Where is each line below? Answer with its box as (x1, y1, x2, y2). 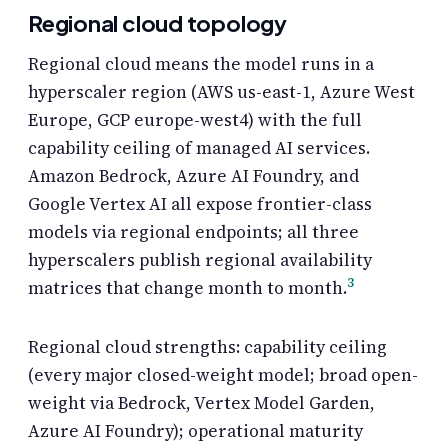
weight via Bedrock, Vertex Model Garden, (28, 390, 375, 415)
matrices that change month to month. (28, 275, 347, 300)
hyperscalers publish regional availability (28, 247, 372, 272)
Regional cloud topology (28, 9, 287, 38)
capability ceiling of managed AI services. (28, 135, 370, 160)
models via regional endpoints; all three (28, 219, 359, 244)
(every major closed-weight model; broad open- (28, 362, 418, 387)
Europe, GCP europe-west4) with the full (28, 107, 362, 132)
